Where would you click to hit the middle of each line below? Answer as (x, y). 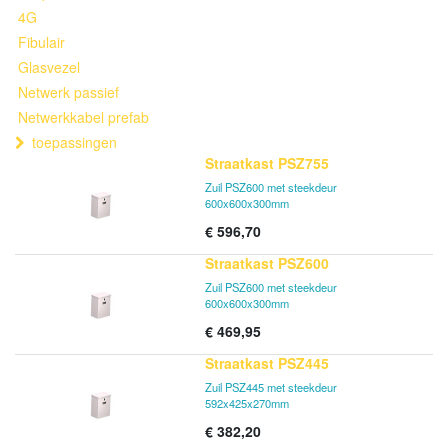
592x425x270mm (247, 403)
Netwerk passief (68, 92)
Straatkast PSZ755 (267, 163)
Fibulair (41, 42)
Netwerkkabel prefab (83, 117)
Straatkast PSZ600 (267, 263)
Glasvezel (49, 67)
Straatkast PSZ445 (267, 363)
